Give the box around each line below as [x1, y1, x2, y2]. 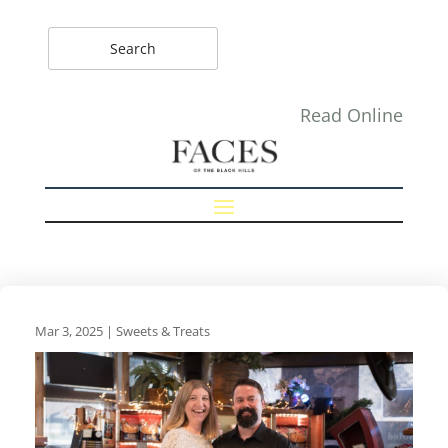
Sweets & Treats [116, 322, 210, 341]
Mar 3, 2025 [35, 322, 103, 341]
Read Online [300, 103, 404, 127]
